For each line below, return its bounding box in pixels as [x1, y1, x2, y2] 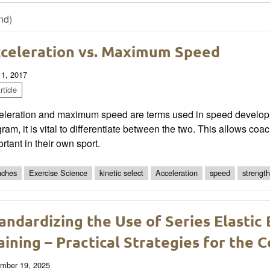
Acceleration [155, 167, 198, 179]
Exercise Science [29, 167, 87, 179]
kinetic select [99, 167, 143, 179]
